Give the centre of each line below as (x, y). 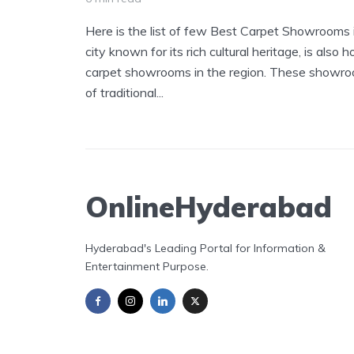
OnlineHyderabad (209, 206)
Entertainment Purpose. (147, 266)
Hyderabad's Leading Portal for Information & (206, 248)
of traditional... (124, 92)
